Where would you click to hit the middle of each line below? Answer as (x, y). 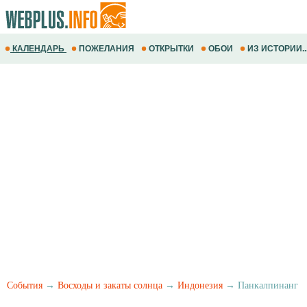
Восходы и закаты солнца (110, 285)
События (25, 285)
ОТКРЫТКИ (171, 49)
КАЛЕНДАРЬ (38, 49)
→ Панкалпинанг (260, 285)
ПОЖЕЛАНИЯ (107, 49)
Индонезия (200, 285)
